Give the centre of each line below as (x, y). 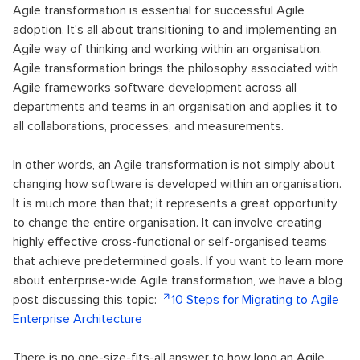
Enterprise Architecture (78, 319)
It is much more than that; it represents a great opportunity (175, 203)
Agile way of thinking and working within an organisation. (168, 49)
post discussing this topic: (86, 299)
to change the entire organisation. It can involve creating (167, 222)
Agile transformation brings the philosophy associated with (176, 68)
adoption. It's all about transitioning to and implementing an (175, 29)
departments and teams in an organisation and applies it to (175, 106)
